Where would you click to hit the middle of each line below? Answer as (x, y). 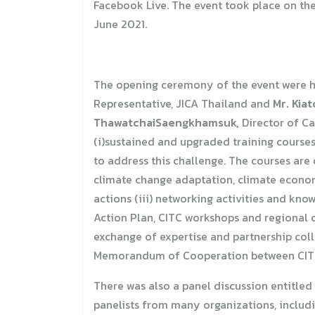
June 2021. (120, 24)
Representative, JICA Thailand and (183, 104)
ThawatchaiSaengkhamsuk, (166, 123)
